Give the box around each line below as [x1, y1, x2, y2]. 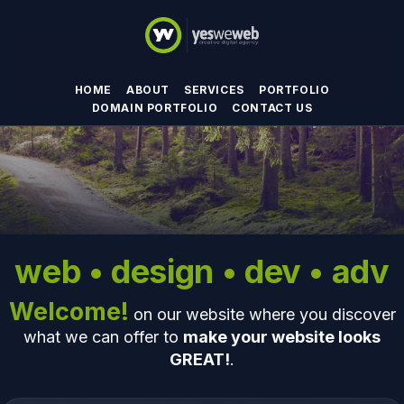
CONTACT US [232, 100, 313, 115]
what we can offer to [23, 326, 183, 346]
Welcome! [8, 296, 129, 326]
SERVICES [184, 82, 244, 96]
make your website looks [183, 326, 381, 346]
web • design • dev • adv [14, 251, 390, 291]
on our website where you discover [128, 304, 396, 324]
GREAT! [170, 349, 230, 369]
